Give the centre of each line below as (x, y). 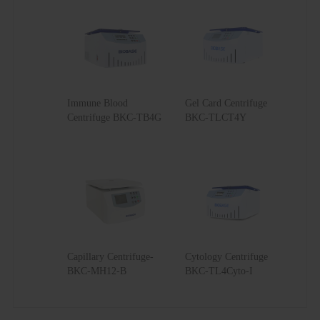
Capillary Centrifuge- (110, 256)
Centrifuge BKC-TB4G (114, 117)
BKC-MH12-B (96, 271)
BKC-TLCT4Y (216, 117)
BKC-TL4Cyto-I (219, 271)
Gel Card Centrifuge (226, 103)
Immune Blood (97, 103)
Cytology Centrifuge (226, 256)
